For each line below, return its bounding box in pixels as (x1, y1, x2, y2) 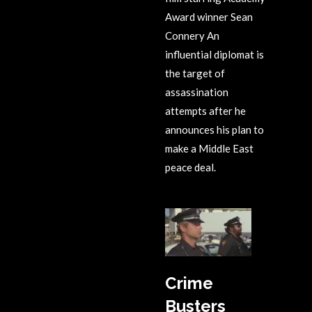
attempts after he (165, 104, 246, 117)
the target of (165, 66, 225, 79)
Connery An (165, 29, 219, 42)
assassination (165, 85, 228, 98)
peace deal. (165, 160, 216, 173)
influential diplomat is (165, 47, 264, 61)
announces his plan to (165, 123, 264, 136)
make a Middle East (165, 141, 253, 155)
